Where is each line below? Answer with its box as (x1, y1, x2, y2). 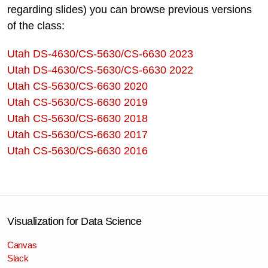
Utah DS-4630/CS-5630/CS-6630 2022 (7, 64, 193, 77)
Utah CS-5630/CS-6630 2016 (7, 145, 148, 157)
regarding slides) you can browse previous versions (7, 4, 252, 16)
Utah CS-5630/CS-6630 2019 (7, 96, 148, 109)
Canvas (7, 240, 37, 251)
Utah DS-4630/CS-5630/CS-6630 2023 (7, 48, 193, 60)
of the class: (7, 20, 65, 32)
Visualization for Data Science (7, 215, 141, 228)
